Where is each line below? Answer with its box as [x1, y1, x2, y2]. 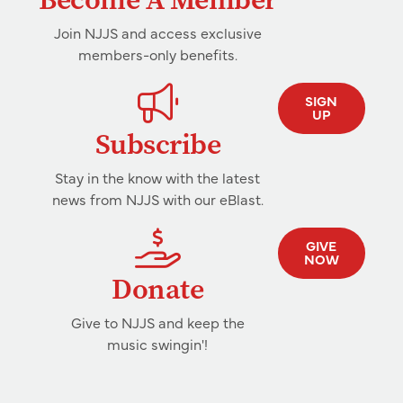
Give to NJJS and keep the [70, 312, 245, 333]
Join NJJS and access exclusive [53, 22, 262, 43]
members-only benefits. [77, 44, 237, 65]
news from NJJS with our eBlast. [51, 189, 264, 210]
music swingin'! [107, 334, 209, 354]
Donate [112, 270, 204, 309]
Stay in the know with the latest [55, 167, 261, 188]
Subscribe [94, 125, 221, 165]
